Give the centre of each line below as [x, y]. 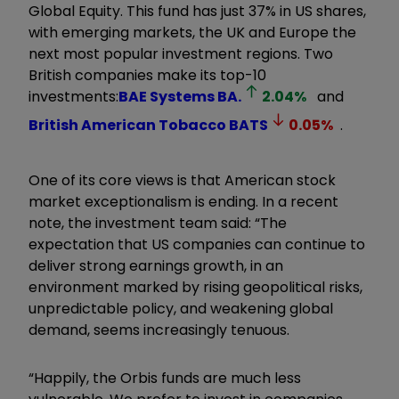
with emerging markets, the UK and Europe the [192, 32]
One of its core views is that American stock [182, 180]
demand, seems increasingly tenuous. [159, 330]
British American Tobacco [127, 125]
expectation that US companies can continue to [197, 244]
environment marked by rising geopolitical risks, [195, 287]
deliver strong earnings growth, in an [156, 265]
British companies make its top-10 [147, 75]
